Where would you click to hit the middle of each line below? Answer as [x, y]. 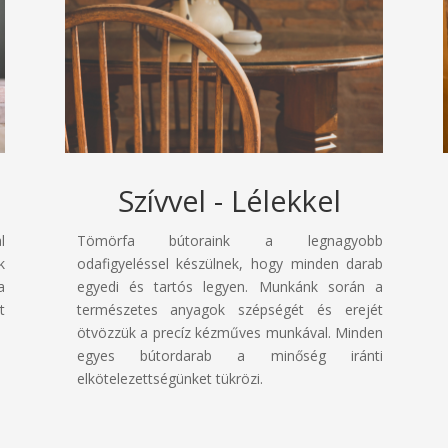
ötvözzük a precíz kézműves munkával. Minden [230, 333]
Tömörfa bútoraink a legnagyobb [230, 241]
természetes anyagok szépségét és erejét [230, 310]
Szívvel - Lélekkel [230, 201]
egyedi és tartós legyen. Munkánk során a [230, 287]
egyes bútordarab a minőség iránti [230, 356]
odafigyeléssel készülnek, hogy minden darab [230, 264]
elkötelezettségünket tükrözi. [169, 379]
